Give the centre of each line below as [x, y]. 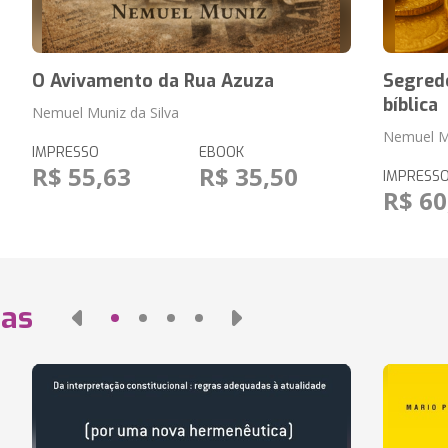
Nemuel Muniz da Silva [105, 112]
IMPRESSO [65, 152]
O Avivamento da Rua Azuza [152, 81]
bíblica [411, 105]
